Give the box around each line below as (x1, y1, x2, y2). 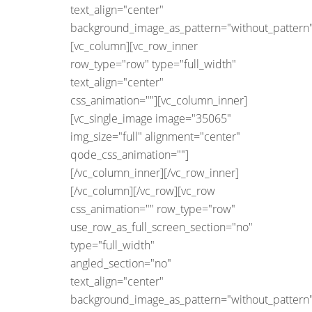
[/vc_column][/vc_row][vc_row (70, 183, 215, 198)
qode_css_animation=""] (70, 147, 189, 162)
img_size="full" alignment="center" (70, 129, 240, 144)
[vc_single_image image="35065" (70, 111, 231, 126)
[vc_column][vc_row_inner (70, 38, 198, 54)
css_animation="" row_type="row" (70, 201, 235, 217)
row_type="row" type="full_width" (70, 56, 236, 72)
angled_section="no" (70, 256, 171, 271)
